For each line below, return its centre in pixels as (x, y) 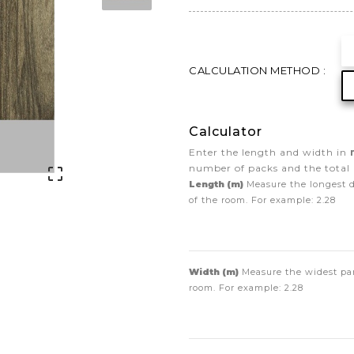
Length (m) (216, 184)
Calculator (226, 132)
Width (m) (214, 272)
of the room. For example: (253, 200)
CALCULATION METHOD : (257, 70)
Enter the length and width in (269, 152)
